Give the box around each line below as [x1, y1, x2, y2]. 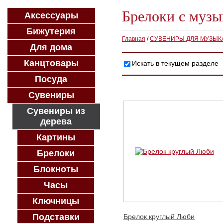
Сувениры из [27, 106, 86, 116]
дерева [40, 116, 72, 126]
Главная [122, 35, 145, 42]
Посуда [35, 74, 68, 84]
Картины [36, 132, 76, 142]
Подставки [32, 212, 80, 222]
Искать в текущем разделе [132, 59, 219, 68]
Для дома [30, 42, 73, 52]
